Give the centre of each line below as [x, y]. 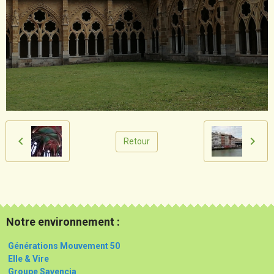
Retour [137, 141]
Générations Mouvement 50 [63, 246]
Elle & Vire [28, 259]
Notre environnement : [63, 222]
